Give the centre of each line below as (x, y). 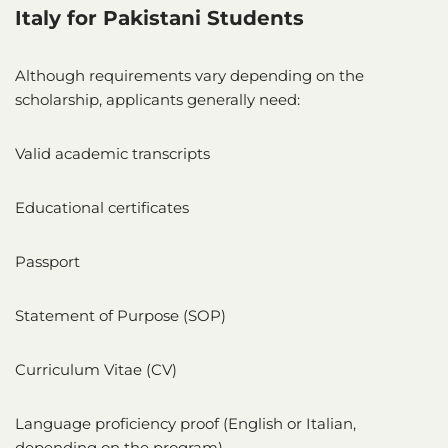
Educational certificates (102, 207)
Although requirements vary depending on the (189, 75)
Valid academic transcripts (112, 153)
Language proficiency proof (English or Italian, (185, 423)
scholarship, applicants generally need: (157, 99)
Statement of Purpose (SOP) (120, 315)
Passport (47, 261)
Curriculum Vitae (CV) (96, 369)
